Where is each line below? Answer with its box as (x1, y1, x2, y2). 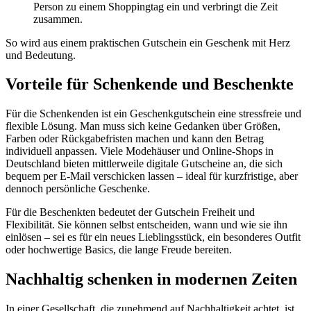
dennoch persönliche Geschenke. (6, 183, 150, 195)
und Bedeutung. (6, 49, 76, 61)
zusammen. (33, 12, 83, 25)
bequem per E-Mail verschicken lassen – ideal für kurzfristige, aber (6, 170, 298, 183)
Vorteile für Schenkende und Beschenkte (6, 75, 294, 94)
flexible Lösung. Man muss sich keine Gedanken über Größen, (6, 120, 280, 133)
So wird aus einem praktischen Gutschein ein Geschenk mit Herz (6, 36, 290, 49)
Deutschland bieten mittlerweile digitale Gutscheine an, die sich (6, 158, 283, 170)
